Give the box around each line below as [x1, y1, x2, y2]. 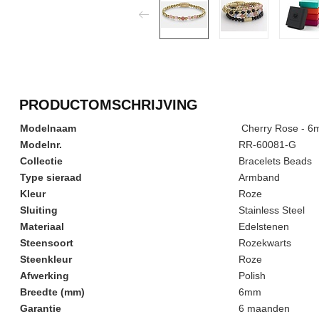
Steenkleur [20, 253, 72, 265]
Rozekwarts [239, 237, 291, 249]
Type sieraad [20, 172, 82, 183]
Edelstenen [239, 221, 289, 232]
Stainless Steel [239, 204, 305, 216]
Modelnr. [20, 139, 62, 150]
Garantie [20, 303, 61, 314]
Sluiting [20, 204, 58, 216]
